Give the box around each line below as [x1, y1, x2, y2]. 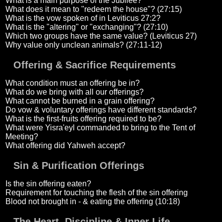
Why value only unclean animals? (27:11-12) [5, 41, 162, 50]
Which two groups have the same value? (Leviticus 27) [5, 32, 197, 41]
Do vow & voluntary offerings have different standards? [5, 106, 197, 114]
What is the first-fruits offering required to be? [5, 114, 162, 123]
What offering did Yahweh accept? [5, 141, 125, 150]
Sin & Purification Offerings [13, 160, 144, 171]
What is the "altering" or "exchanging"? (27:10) [5, 23, 168, 32]
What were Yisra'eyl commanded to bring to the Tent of [5, 123, 195, 132]
